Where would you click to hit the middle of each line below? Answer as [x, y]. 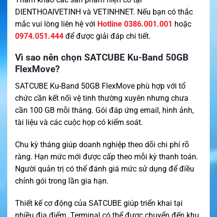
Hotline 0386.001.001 [135, 24]
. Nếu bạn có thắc [163, 12]
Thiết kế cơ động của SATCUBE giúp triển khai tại [99, 203]
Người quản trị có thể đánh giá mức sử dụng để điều [105, 169]
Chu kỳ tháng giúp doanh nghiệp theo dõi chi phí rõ [102, 144]
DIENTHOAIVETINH [48, 12]
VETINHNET [113, 12]
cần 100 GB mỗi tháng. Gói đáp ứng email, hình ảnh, [104, 110]
